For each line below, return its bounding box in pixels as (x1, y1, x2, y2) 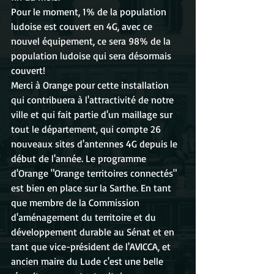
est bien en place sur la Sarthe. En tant (11, 182, 174, 194)
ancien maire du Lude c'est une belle (11, 255, 166, 267)
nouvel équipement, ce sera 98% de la (11, 35, 173, 47)
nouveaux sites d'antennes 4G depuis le (11, 138, 180, 150)
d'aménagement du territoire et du (11, 211, 158, 223)
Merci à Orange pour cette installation (11, 79, 171, 91)
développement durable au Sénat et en (11, 226, 177, 238)
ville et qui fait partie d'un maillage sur (11, 108, 175, 120)
